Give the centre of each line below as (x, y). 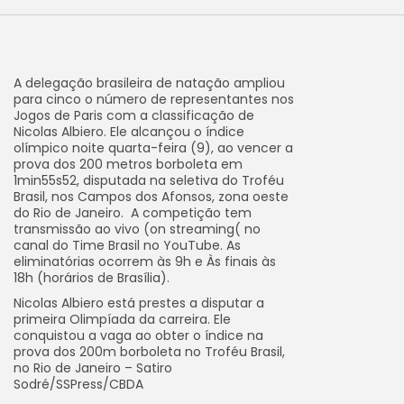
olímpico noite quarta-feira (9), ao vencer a (153, 148)
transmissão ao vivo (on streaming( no (137, 229)
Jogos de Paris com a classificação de (134, 115)
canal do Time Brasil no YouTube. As (127, 245)
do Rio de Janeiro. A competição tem (133, 213)
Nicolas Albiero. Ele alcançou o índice (129, 132)
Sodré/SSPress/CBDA (78, 384)
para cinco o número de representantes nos (154, 99)
